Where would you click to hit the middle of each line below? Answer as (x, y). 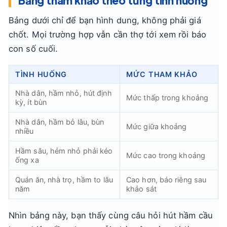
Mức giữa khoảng (157, 126)
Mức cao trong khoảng (166, 155)
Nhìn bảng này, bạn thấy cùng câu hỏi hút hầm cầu (111, 215)
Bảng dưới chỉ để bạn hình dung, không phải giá (105, 20)
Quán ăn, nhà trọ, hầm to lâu (64, 180)
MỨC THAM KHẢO (162, 74)
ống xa (27, 160)
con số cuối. (33, 49)
